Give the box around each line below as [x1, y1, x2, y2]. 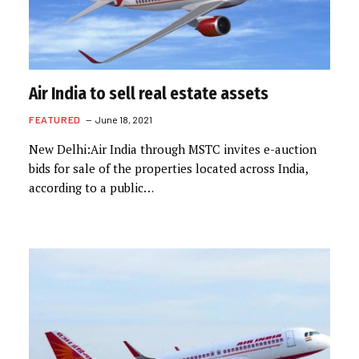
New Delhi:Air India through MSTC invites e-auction [29, 140, 317, 157]
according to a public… [29, 179, 154, 196]
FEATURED [29, 113, 81, 125]
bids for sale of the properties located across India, [29, 159, 308, 176]
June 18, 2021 [95, 113, 152, 125]
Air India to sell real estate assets [29, 83, 268, 104]
